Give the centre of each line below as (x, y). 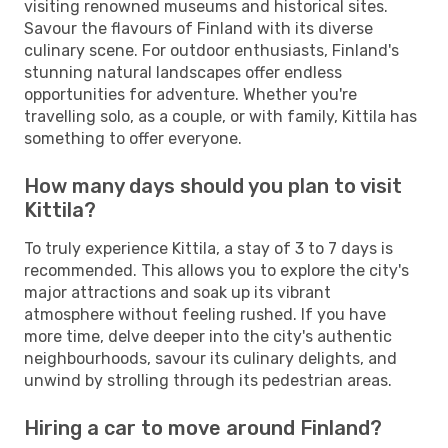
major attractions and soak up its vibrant (177, 292)
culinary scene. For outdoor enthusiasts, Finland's (211, 50)
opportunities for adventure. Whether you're (190, 94)
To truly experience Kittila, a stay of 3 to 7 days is (208, 248)
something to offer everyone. (133, 138)
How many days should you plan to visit (213, 185)
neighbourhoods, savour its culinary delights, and (210, 358)
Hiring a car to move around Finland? (203, 427)
